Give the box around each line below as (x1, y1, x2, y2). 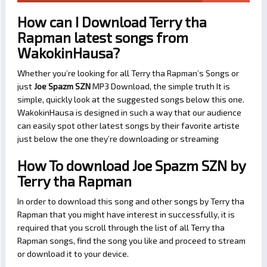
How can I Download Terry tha (17, 13, 207, 31)
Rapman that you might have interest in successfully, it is (17, 209, 235, 220)
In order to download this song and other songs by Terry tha (17, 196, 244, 207)
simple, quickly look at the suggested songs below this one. (17, 94, 244, 105)
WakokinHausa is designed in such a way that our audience (17, 107, 241, 118)
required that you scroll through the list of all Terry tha (17, 222, 225, 233)
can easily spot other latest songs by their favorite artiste (17, 120, 240, 131)
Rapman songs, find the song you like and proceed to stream (17, 235, 246, 246)
